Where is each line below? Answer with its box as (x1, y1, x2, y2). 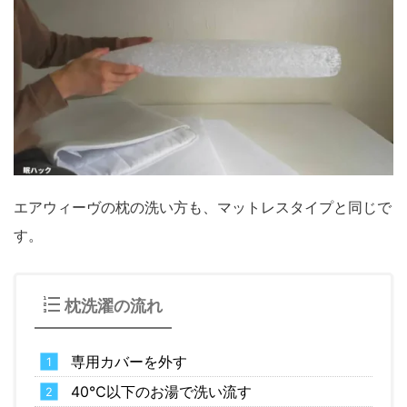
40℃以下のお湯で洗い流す (71, 382, 252, 402)
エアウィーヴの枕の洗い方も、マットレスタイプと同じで (14, 198, 392, 217)
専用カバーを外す (71, 352, 187, 372)
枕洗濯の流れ (65, 296, 163, 316)
